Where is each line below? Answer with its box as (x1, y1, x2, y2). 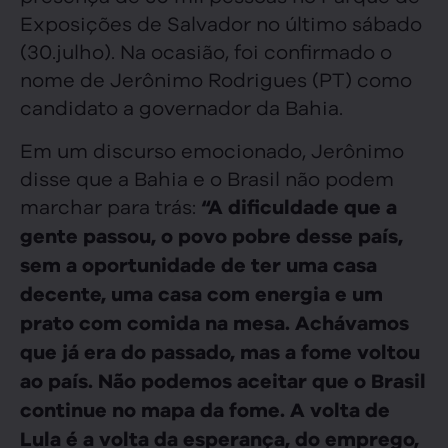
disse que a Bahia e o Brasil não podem (20, 163, 394, 191)
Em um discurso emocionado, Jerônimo (20, 135, 404, 163)
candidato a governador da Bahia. (20, 93, 343, 121)
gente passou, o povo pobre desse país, (20, 223, 403, 248)
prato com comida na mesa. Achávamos (20, 310, 409, 335)
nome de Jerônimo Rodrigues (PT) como (20, 65, 412, 93)
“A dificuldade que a (201, 194, 397, 219)
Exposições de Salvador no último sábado (20, 9, 422, 37)
